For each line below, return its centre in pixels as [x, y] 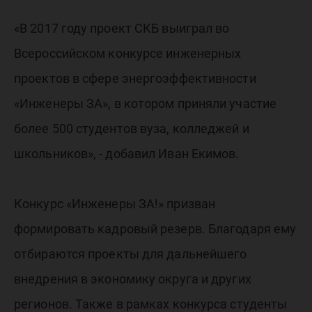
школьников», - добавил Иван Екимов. [127, 154]
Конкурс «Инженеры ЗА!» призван [115, 204]
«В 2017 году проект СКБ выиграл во [122, 29]
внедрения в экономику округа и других [133, 279]
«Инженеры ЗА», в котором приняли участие [146, 104]
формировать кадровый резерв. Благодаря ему [155, 229]
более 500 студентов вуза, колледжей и [132, 129]
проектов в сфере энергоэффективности [135, 79]
